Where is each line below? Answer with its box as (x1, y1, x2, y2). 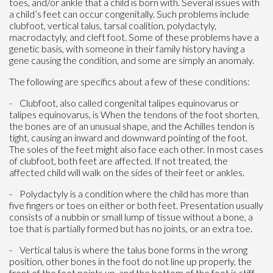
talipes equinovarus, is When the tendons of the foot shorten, (9, 108, 259, 120)
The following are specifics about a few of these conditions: (9, 75, 250, 87)
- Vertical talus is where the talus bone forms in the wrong (9, 243, 247, 255)
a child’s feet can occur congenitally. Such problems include (9, 7, 249, 19)
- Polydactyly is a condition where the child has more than (9, 187, 249, 199)
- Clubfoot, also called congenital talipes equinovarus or (9, 96, 239, 108)
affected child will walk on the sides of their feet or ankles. (9, 166, 244, 178)
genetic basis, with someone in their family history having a (9, 42, 245, 54)
